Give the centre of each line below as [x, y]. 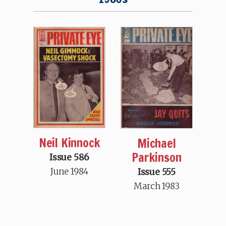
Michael [157, 143]
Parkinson [157, 157]
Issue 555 [156, 172]
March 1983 [157, 186]
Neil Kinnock [69, 143]
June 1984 [70, 172]
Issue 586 [70, 158]
